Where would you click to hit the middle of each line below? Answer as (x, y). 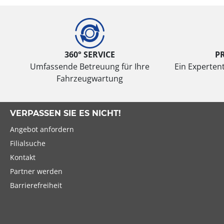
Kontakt (23, 157)
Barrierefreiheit (36, 185)
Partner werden (36, 171)
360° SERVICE (89, 54)
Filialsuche (28, 143)
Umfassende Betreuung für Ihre (89, 66)
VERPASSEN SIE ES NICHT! (65, 113)
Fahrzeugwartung (89, 78)
